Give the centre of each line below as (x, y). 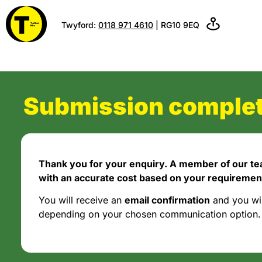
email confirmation (167, 200)
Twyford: (80, 25)
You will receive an (82, 200)
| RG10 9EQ (176, 25)
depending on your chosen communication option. (150, 214)
